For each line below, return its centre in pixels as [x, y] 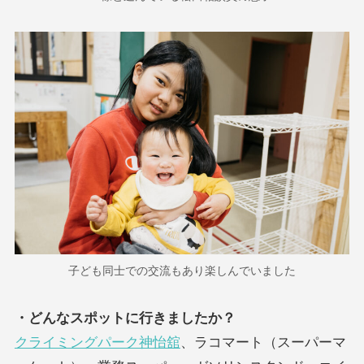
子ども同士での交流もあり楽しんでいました [182, 271]
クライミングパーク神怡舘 [97, 342]
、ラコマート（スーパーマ [263, 342]
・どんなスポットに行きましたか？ [125, 318]
